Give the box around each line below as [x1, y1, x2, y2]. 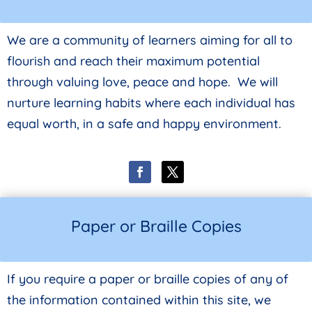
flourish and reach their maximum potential [7, 52, 260, 69]
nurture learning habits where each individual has [7, 94, 295, 111]
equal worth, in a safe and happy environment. [7, 115, 281, 132]
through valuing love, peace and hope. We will [7, 73, 278, 90]
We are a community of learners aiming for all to [7, 31, 292, 48]
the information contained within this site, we [7, 291, 271, 308]
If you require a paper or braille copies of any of [7, 270, 288, 287]
